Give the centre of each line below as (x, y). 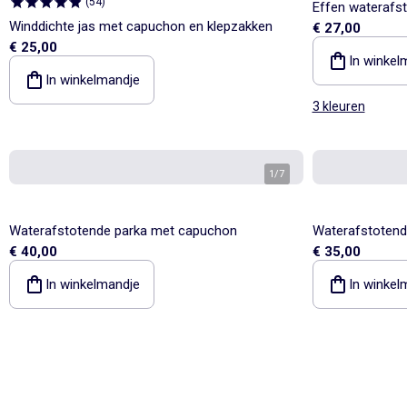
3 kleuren (338, 106)
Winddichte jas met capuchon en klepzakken (141, 26)
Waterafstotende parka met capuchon (123, 230)
